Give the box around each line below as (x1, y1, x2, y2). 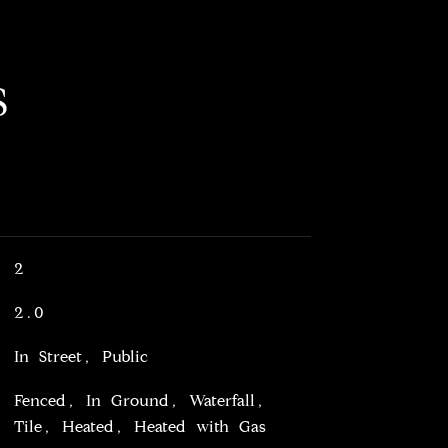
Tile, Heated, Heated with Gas (13, 417, 266, 436)
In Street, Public (13, 347, 148, 366)
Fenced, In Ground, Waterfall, (13, 391, 265, 410)
